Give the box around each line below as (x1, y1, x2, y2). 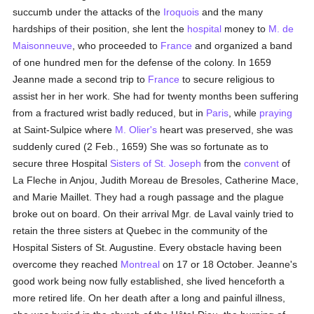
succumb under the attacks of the (13, 6, 164, 18)
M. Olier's (115, 124, 158, 135)
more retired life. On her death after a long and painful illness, (13, 292, 286, 303)
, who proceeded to (72, 40, 161, 51)
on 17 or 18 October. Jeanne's (160, 259, 298, 270)
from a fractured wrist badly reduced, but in (13, 107, 207, 118)
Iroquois (163, 6, 200, 18)
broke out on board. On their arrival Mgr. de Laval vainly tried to (13, 208, 294, 219)
